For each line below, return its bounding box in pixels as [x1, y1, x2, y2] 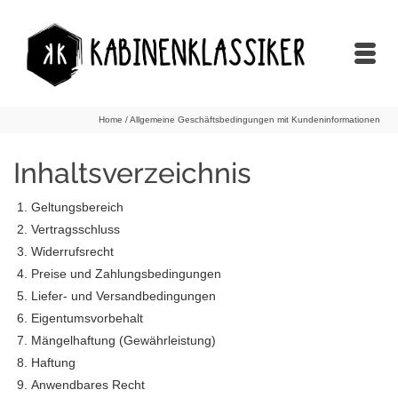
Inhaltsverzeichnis [13, 156, 251, 189]
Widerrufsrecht [31, 244, 114, 259]
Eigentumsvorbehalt [31, 311, 143, 326]
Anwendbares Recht [31, 378, 145, 393]
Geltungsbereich [31, 200, 123, 215]
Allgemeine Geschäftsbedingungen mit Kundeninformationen [130, 115, 380, 124]
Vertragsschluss [31, 222, 120, 237]
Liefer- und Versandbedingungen [31, 289, 216, 304]
